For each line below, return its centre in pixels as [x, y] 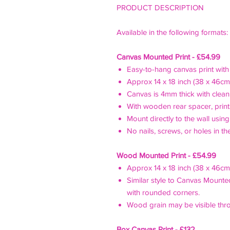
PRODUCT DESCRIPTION [160, 7]
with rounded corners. [167, 192]
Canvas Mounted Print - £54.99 [169, 57]
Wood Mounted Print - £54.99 [167, 155]
